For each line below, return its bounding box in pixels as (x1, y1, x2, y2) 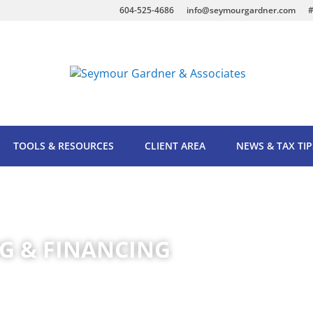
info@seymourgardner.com (186, 4, 296, 16)
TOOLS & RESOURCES (13, 139, 114, 152)
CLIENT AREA (145, 139, 205, 152)
